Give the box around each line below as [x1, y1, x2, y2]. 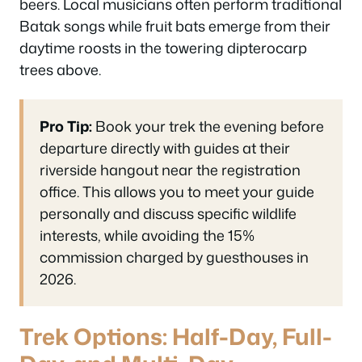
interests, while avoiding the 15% [40, 224, 255, 246]
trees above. [19, 59, 101, 80]
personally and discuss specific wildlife [40, 202, 297, 224]
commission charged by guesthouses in [40, 246, 309, 267]
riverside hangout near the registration [40, 158, 301, 180]
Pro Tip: [40, 115, 92, 137]
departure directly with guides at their [40, 137, 290, 158]
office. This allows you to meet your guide [40, 180, 314, 202]
